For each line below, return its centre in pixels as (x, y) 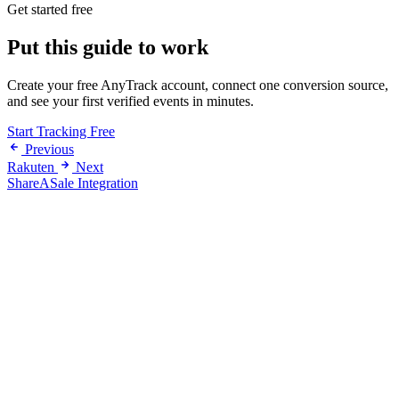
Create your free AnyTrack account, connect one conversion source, (198, 85)
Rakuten (31, 167)
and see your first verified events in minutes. (130, 101)
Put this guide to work (108, 47)
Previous (49, 149)
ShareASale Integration (73, 183)
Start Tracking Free (61, 131)
